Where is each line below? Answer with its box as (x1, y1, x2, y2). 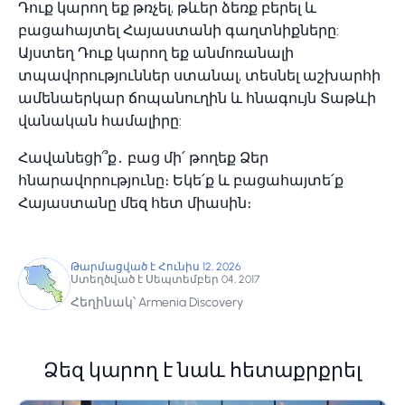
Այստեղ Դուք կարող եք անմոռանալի (18, 44, 294, 61)
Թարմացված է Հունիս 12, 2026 (71, 260, 240, 273)
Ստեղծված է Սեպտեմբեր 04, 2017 (71, 273, 259, 286)
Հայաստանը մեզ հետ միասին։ (18, 194, 251, 212)
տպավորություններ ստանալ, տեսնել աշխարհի (18, 67, 381, 84)
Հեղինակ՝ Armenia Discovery (71, 295, 243, 310)
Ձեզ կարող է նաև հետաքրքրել (43, 363, 362, 382)
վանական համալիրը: (18, 112, 182, 129)
